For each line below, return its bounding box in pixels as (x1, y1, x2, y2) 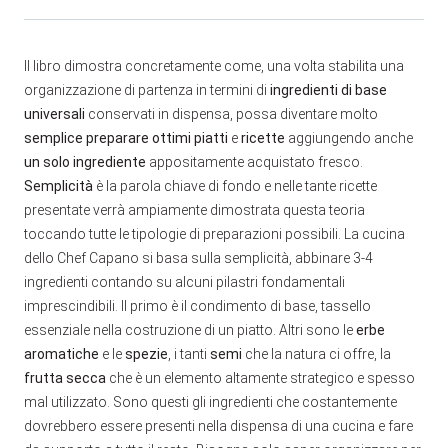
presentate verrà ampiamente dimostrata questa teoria (24, 201, 365, 218)
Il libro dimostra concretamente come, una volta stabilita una (24, 57, 404, 74)
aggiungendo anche (285, 129, 413, 146)
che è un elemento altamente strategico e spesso (106, 369, 415, 386)
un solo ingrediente (24, 153, 146, 170)
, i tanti (168, 345, 210, 362)
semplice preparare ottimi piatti (24, 129, 228, 146)
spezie (125, 345, 168, 362)
